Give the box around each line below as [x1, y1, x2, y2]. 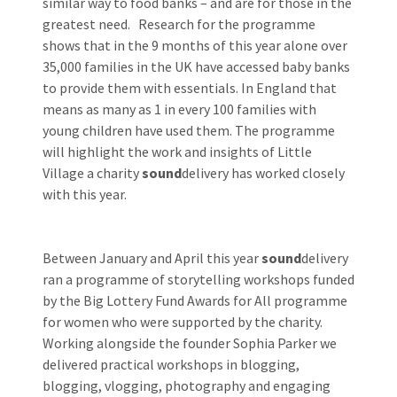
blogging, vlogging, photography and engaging [43, 376, 331, 394]
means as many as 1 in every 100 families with [43, 99, 316, 118]
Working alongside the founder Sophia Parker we [43, 333, 337, 352]
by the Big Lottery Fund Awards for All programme [43, 291, 347, 309]
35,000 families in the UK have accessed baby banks [43, 57, 350, 75]
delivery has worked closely [182, 163, 345, 182]
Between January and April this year [43, 248, 261, 267]
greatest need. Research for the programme [43, 14, 315, 33]
